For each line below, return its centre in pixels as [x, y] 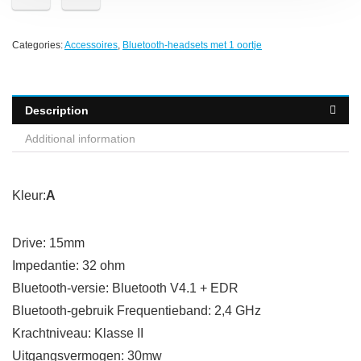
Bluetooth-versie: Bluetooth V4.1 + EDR [125, 288]
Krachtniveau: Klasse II [78, 334]
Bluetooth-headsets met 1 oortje [192, 46]
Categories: [38, 46]
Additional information [80, 139]
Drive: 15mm [48, 243]
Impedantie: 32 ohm [68, 266]
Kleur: [29, 196]
